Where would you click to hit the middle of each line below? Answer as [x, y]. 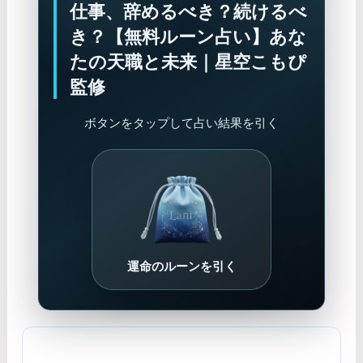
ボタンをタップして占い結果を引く [181, 122]
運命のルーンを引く [181, 266]
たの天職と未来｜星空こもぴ [188, 60]
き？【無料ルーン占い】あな [188, 35]
